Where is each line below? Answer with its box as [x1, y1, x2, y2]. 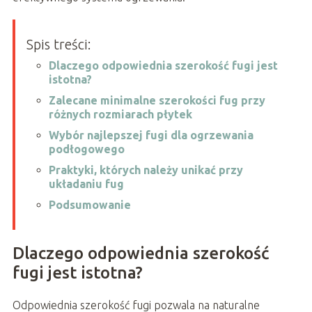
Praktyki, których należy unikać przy [48, 163, 243, 176]
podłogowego [48, 142, 125, 155]
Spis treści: [26, 36, 91, 52]
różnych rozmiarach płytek [48, 107, 192, 120]
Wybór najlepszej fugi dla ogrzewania [48, 128, 253, 141]
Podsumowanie [48, 198, 131, 211]
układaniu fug [48, 177, 124, 190]
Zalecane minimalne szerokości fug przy [48, 93, 265, 107]
